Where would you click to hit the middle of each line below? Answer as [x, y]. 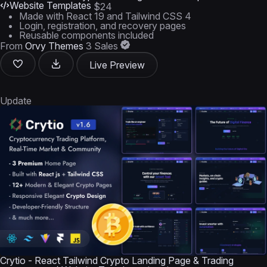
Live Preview [117, 65]
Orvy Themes [54, 46]
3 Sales [102, 46]
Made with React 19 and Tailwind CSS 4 [105, 16]
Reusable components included [86, 35]
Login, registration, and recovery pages [103, 26]
